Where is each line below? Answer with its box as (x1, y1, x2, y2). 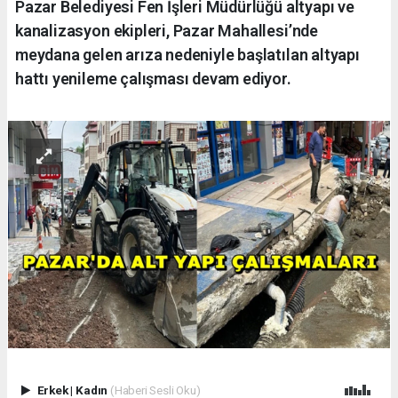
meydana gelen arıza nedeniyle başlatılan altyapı (15, 45, 360, 65)
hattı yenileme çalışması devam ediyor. (15, 69, 291, 89)
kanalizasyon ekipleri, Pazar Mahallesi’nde (15, 21, 318, 41)
